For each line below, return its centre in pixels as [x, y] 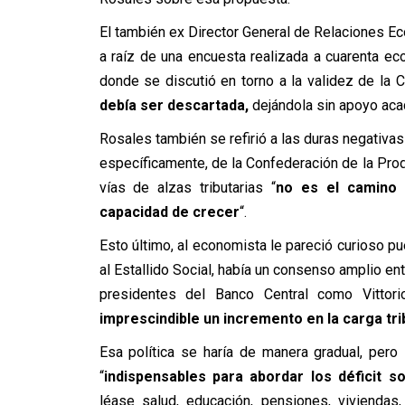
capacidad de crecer [169, 212]
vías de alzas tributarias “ [188, 188]
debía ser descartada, [175, 105]
